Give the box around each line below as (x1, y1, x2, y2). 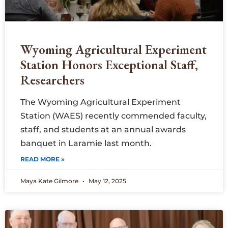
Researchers (20, 72, 84, 89)
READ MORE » (20, 155, 65, 163)
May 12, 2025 (87, 177, 126, 185)
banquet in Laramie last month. (20, 138, 154, 149)
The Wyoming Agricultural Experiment (20, 97, 181, 107)
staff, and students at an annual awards (20, 125, 186, 135)
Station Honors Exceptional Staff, (20, 56, 198, 73)
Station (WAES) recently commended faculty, (20, 111, 207, 121)
